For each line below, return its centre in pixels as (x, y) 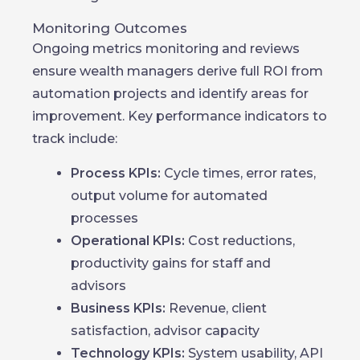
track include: (75, 139)
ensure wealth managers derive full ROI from (178, 71)
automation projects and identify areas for (170, 94)
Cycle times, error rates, (238, 173)
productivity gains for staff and (171, 263)
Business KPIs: (118, 308)
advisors (98, 286)
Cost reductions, (240, 241)
